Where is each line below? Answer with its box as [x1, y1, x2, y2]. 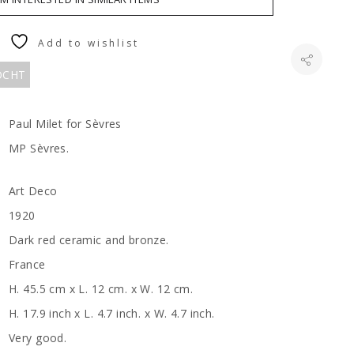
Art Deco [9, 183, 58, 198]
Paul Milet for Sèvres [9, 116, 122, 131]
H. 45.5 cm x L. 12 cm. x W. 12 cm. [9, 281, 204, 296]
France [9, 257, 46, 272]
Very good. [9, 330, 67, 345]
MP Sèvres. [9, 141, 70, 156]
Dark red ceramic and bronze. [9, 232, 169, 247]
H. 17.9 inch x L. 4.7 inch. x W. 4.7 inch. [9, 306, 215, 321]
